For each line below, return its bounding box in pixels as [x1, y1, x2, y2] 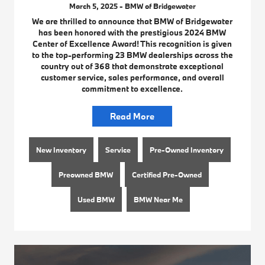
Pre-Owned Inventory [150, 144, 224, 154]
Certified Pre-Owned [131, 169, 202, 179]
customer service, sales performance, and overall [40, 72, 224, 83]
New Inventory [36, 144, 87, 154]
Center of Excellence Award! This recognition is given [33, 38, 232, 49]
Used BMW [77, 194, 115, 204]
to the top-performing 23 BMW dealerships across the [31, 49, 233, 60]
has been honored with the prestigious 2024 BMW [38, 27, 227, 38]
